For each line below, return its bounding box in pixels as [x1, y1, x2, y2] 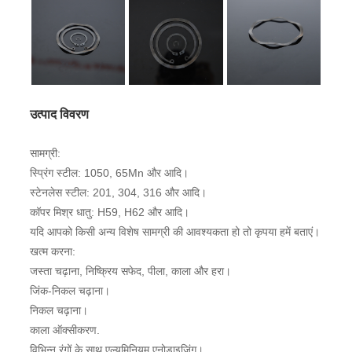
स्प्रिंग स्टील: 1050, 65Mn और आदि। [29, 166, 189, 179]
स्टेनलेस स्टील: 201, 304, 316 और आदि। [29, 185, 207, 199]
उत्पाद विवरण [29, 107, 89, 121]
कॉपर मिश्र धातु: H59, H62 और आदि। [29, 205, 189, 218]
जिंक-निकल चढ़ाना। [29, 284, 110, 297]
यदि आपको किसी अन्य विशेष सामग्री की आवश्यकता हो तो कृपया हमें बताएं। [29, 225, 320, 238]
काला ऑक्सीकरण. [29, 323, 100, 336]
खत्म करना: [29, 244, 75, 258]
